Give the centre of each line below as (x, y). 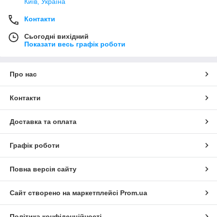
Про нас (23, 74)
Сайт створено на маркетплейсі (65, 193)
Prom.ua (134, 193)
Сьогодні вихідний (56, 37)
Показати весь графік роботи (75, 44)
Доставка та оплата (43, 122)
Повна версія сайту (43, 169)
